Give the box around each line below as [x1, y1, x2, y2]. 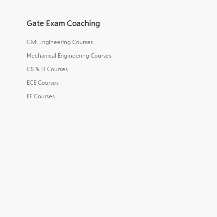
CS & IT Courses [27, 65, 68, 73]
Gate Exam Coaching [27, 18, 100, 29]
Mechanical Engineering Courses [27, 51, 111, 59]
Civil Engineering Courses [27, 38, 93, 46]
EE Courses [27, 92, 55, 100]
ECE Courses [27, 78, 59, 86]
